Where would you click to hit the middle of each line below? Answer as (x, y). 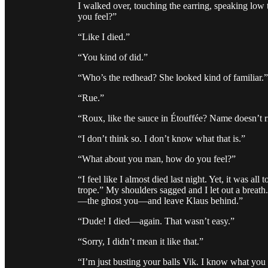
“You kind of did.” (113, 57)
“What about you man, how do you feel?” (157, 159)
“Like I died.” (104, 37)
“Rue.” (91, 98)
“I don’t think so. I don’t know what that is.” (162, 139)
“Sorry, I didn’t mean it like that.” (141, 242)
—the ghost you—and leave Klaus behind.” (160, 201)
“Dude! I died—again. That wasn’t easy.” (156, 221)
